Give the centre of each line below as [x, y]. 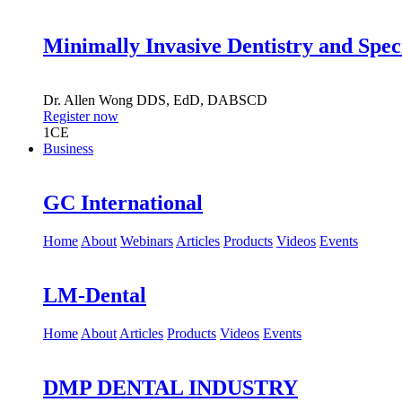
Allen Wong [99, 100]
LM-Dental [95, 296]
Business [68, 149]
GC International [123, 203]
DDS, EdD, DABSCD [202, 100]
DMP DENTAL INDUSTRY [170, 387]
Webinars [147, 241]
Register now [81, 117]
